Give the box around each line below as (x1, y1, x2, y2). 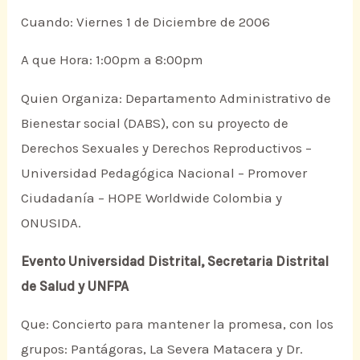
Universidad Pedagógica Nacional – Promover (21, 164, 308, 181)
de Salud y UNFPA (21, 277, 129, 294)
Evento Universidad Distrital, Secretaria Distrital (21, 252, 329, 269)
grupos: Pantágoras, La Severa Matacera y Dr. (21, 341, 304, 358)
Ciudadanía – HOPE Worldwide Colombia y (21, 189, 283, 206)
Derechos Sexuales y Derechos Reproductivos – (21, 139, 313, 156)
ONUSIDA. (21, 214, 82, 231)
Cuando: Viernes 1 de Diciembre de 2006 (21, 13, 271, 30)
